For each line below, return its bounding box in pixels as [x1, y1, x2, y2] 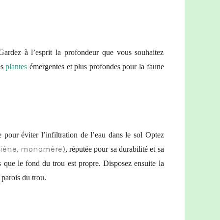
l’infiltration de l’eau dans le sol [41, 130, 142, 139]
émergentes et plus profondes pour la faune [27, 62, 164, 71]
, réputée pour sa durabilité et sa [65, 144, 164, 153]
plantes [5, 62, 27, 71]
